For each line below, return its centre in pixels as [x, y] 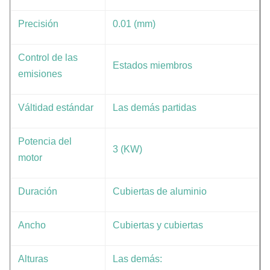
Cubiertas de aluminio [160, 191]
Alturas [33, 259]
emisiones [40, 74]
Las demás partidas [155, 108]
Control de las [48, 58]
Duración [38, 191]
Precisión [38, 24]
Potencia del [45, 141]
